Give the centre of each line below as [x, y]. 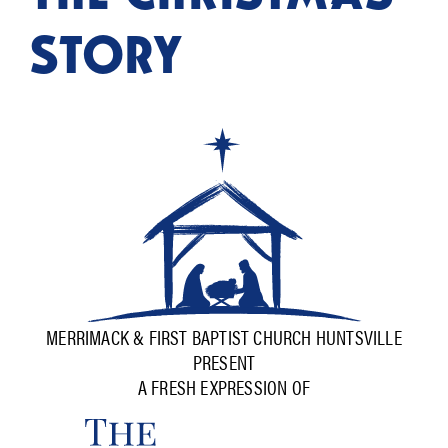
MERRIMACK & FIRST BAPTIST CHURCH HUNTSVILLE [224, 336]
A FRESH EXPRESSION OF [224, 386]
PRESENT [224, 361]
